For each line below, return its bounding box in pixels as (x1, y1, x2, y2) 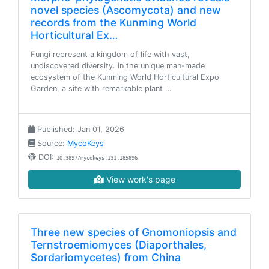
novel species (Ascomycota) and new (31, 4, 221, 16)
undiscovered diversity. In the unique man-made (31, 61, 205, 70)
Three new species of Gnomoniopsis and (31, 226, 237, 238)
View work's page (103, 174, 175, 184)
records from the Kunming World (31, 16, 196, 29)
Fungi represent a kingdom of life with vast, (31, 50, 190, 59)
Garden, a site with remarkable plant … (31, 84, 172, 93)
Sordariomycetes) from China (31, 251, 181, 264)
